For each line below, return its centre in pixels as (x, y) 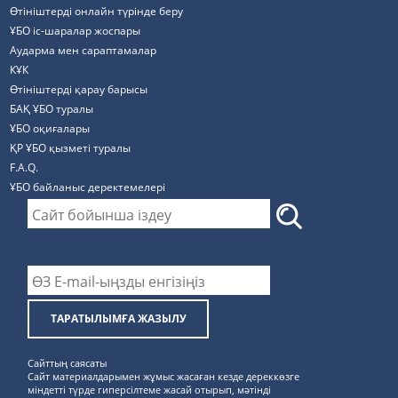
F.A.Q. (24, 167)
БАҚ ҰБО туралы (52, 109)
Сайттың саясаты (68, 363)
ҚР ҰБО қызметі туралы (71, 148)
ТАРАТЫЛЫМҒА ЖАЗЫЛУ (118, 319)
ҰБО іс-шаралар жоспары (76, 31)
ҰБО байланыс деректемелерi (88, 187)
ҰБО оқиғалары (50, 128)
